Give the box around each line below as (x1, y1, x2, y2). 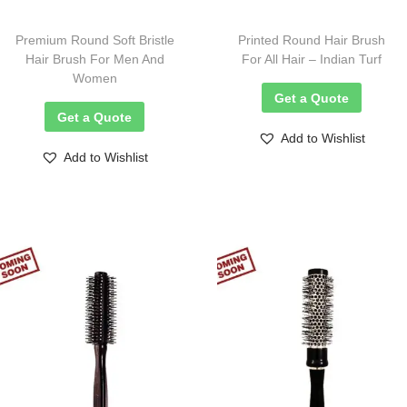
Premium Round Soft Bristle (15, 33, 174, 48)
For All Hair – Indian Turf (242, 52, 382, 67)
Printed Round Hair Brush (238, 33, 386, 48)
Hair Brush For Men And (25, 52, 164, 67)
